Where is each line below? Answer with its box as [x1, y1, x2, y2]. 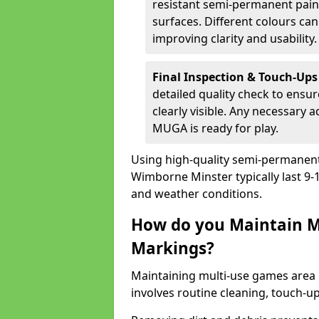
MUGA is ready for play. [152, 120, 278, 136]
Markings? [131, 237, 214, 259]
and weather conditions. [131, 186, 262, 202]
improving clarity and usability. [152, 31, 317, 46]
